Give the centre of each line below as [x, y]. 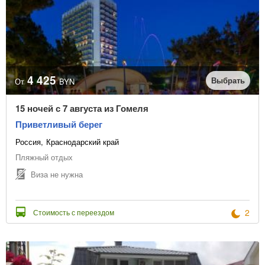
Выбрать [228, 80]
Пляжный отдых [44, 157]
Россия [28, 142]
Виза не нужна [57, 174]
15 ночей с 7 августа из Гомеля [82, 109]
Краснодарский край [83, 142]
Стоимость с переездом [74, 212]
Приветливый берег [59, 125]
